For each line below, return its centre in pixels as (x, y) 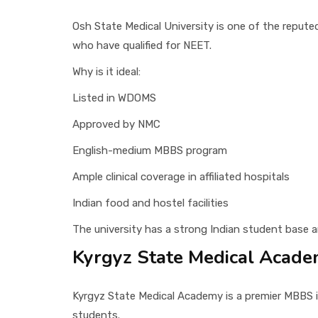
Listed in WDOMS (114, 98)
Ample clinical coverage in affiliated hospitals (181, 176)
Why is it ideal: (106, 71)
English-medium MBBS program (150, 150)
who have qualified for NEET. (142, 45)
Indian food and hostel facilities (150, 203)
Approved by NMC (116, 124)
